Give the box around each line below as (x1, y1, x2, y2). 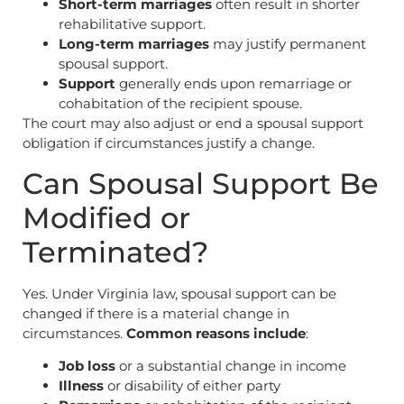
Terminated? (23, 234, 208, 270)
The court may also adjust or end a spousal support (23, 115, 363, 133)
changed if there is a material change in (23, 304, 289, 322)
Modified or (23, 199, 190, 235)
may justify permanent (209, 35, 366, 53)
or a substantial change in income (115, 357, 346, 375)
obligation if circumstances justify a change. (23, 134, 315, 152)
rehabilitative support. (59, 15, 206, 33)
